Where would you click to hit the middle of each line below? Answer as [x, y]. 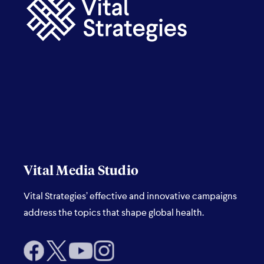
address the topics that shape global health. [114, 213]
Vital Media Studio [81, 171]
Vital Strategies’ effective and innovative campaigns [130, 197]
